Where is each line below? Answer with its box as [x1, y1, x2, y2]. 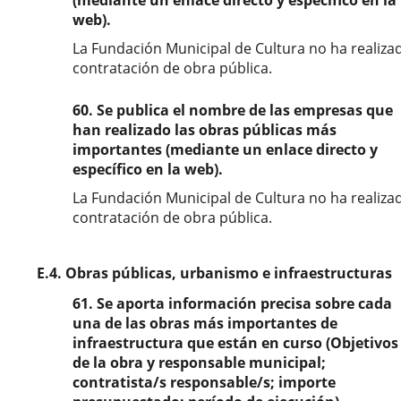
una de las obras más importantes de [73, 313, 337, 333]
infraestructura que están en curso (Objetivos [73, 333, 398, 353]
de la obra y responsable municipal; [73, 353, 326, 372]
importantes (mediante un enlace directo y [73, 140, 378, 159]
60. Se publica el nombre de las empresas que [73, 100, 393, 120]
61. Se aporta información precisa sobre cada [73, 294, 392, 313]
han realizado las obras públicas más [73, 120, 337, 140]
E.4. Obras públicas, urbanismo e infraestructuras [37, 263, 392, 283]
